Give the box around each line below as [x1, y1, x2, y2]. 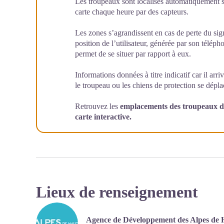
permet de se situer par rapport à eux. [75, 49, 191, 58]
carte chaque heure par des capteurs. [75, 7, 188, 16]
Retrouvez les [75, 102, 120, 110]
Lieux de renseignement [36, 183, 198, 201]
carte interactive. [75, 112, 131, 121]
